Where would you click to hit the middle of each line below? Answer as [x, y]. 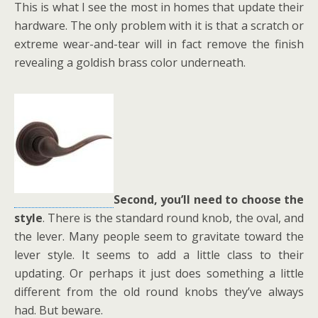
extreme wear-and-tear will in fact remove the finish [159, 44]
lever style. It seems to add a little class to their [159, 255]
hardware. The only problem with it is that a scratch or [159, 26]
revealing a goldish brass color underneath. [130, 62]
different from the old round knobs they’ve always [159, 292]
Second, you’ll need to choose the [209, 199]
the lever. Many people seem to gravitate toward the [159, 236]
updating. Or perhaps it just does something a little [159, 273]
